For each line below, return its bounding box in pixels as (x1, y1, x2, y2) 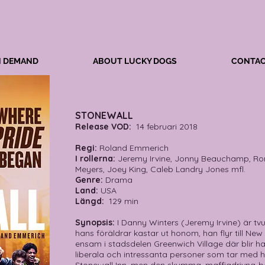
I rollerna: (75, 153, 115, 164)
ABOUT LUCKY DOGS (93, 56, 177, 66)
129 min (106, 196, 138, 206)
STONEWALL (75, 109, 133, 121)
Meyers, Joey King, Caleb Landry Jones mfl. (75, 164, 245, 174)
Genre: (75, 174, 105, 185)
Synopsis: (75, 217, 117, 228)
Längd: (75, 196, 106, 206)
